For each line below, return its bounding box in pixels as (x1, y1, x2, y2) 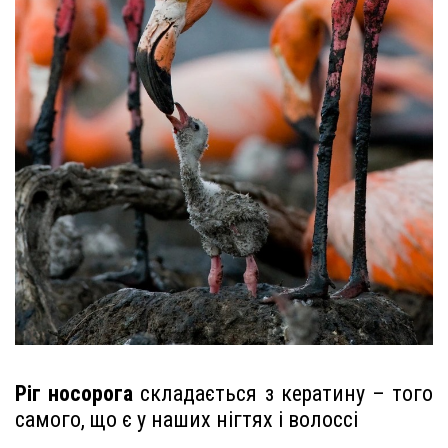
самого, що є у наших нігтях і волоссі (15, 407, 358, 433)
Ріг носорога (15, 381, 134, 407)
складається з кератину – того (133, 381, 434, 407)
